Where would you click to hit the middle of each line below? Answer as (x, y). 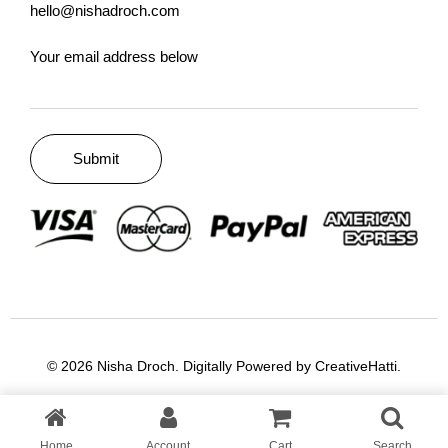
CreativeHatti (356, 366)
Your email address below (114, 57)
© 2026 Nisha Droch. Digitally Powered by (181, 366)
